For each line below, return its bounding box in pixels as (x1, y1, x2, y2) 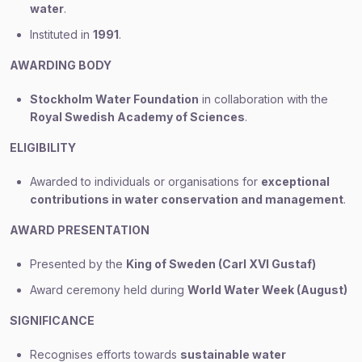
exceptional (261, 175, 330, 188)
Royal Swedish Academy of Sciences (30, 110, 245, 124)
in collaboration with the (199, 92, 328, 106)
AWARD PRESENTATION (10, 223, 149, 237)
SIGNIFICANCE (10, 314, 95, 327)
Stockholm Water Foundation (30, 92, 199, 106)
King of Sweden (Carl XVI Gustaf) (126, 257, 316, 271)
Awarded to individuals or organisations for (30, 175, 261, 188)
